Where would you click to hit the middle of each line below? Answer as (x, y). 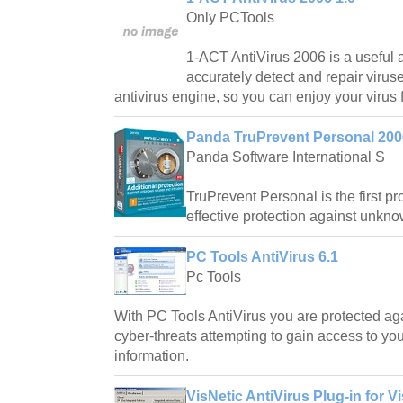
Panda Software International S (286, 157)
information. (152, 356)
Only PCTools (230, 18)
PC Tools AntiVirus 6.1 (262, 257)
